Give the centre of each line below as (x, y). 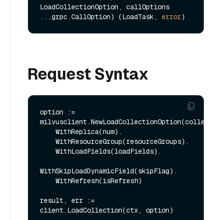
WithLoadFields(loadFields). (48, 151)
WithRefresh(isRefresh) (48, 181)
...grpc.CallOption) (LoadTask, (101, 17)
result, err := (67, 201)
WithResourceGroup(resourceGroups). (48, 142)
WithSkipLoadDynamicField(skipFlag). (109, 171)
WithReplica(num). (48, 132)
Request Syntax (88, 74)
